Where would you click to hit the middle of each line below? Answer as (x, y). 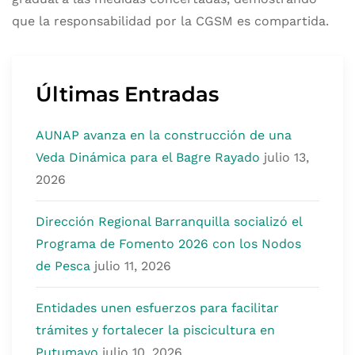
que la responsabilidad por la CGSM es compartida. (170, 21)
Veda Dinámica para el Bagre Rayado (148, 157)
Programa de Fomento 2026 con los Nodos (168, 244)
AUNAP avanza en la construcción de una (164, 135)
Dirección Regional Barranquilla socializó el (169, 221)
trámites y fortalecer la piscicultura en (155, 330)
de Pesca (63, 266)
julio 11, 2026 (133, 266)
